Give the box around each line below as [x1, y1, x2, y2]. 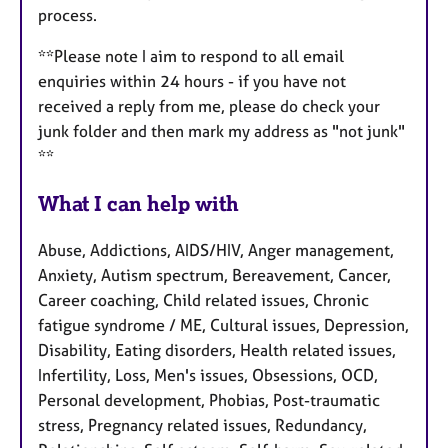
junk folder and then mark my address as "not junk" [38, 121, 405, 142]
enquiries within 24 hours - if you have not [38, 71, 346, 92]
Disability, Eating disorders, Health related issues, [38, 340, 396, 361]
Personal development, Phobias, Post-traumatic [38, 390, 380, 411]
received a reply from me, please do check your [38, 96, 380, 117]
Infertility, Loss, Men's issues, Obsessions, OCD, [38, 365, 378, 386]
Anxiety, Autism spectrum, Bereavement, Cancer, [38, 265, 391, 286]
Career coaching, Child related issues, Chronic [38, 290, 369, 311]
